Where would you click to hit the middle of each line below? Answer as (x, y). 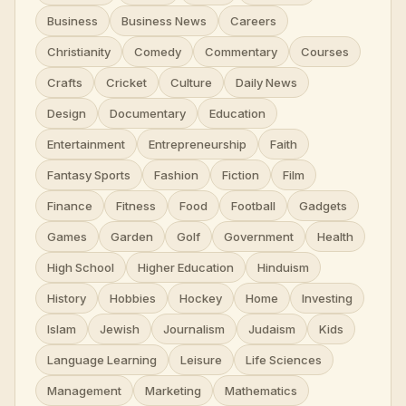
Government (259, 236)
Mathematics (261, 390)
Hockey (201, 298)
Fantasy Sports (89, 174)
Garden (132, 236)
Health (335, 236)
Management (84, 390)
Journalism (194, 329)
